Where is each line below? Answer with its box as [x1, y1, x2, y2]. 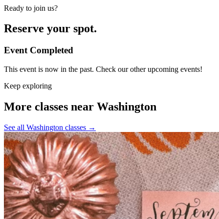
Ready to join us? [4, 3, 58, 12]
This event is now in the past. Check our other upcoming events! [4, 65, 202, 74]
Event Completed [4, 45, 73, 56]
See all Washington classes [4, 123, 88, 131]
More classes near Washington [4, 100, 156, 113]
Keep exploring [4, 82, 52, 90]
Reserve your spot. [4, 22, 97, 35]
